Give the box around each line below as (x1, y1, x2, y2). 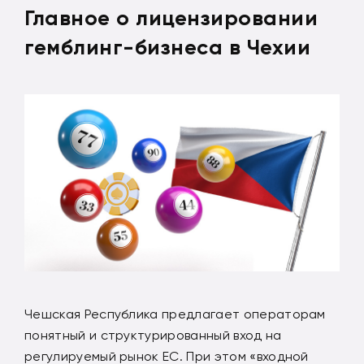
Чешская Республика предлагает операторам (24, 305, 326, 322)
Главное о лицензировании (24, 4, 318, 31)
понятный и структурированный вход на (24, 327, 282, 343)
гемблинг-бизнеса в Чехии (24, 33, 311, 60)
